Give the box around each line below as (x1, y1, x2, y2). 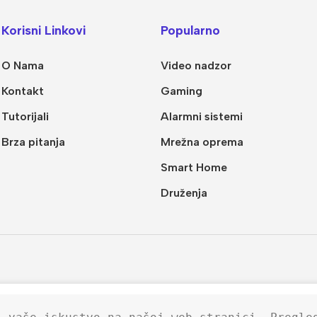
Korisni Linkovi (1, 23, 86, 38)
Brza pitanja (1, 135, 66, 149)
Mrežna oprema (161, 135, 244, 149)
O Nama (1, 59, 45, 73)
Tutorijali (1, 110, 50, 124)
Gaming (161, 84, 203, 98)
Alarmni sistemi (161, 110, 243, 124)
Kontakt (1, 84, 45, 98)
